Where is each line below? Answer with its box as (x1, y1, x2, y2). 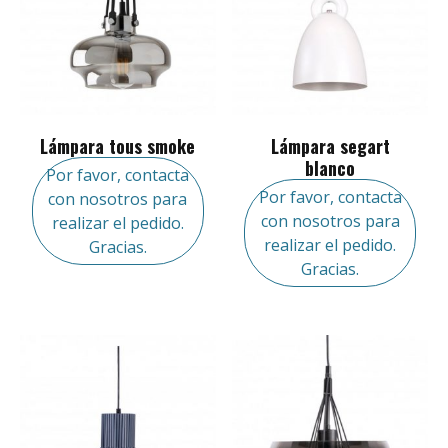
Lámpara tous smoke (40, 133, 196, 160)
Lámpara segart (270, 133, 390, 160)
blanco (305, 155, 356, 182)
